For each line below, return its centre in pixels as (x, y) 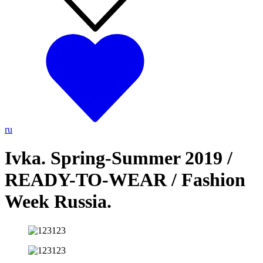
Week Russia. (58, 202)
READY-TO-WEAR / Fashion (125, 180)
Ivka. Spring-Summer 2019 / (119, 158)
